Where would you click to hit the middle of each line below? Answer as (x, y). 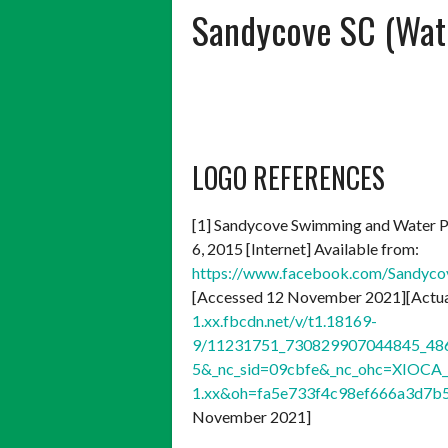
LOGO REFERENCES (288, 177)
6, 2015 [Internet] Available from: (305, 248)
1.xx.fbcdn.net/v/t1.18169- (284, 320)
